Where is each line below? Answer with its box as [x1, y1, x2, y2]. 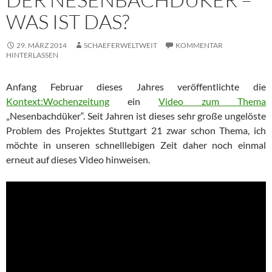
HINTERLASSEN [6, 50, 58, 59]
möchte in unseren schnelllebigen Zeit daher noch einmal [6, 138, 266, 151]
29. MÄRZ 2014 [16, 40, 67, 50]
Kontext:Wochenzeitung [6, 95, 109, 107]
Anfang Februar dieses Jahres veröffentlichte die [6, 80, 266, 92]
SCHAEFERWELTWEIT [84, 40, 157, 50]
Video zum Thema [158, 95, 266, 107]
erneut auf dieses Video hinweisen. [6, 153, 150, 165]
